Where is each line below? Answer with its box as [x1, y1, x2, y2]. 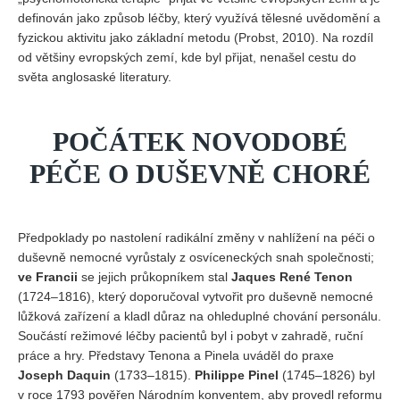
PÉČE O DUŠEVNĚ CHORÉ [29, 159, 371, 188]
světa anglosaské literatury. [18, 70, 171, 84]
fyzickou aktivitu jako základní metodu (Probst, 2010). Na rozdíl [18, 30, 373, 45]
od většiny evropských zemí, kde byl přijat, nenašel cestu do [18, 50, 356, 64]
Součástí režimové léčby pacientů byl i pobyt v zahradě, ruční [18, 329, 363, 343]
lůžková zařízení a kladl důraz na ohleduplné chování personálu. [18, 309, 381, 323]
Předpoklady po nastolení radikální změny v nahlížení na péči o [18, 230, 375, 245]
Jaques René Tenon [231, 270, 353, 284]
